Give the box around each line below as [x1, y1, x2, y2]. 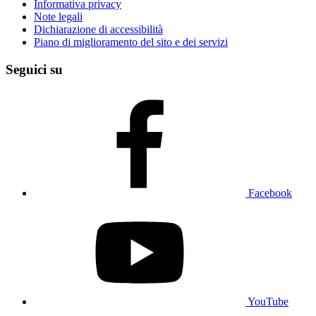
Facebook [248, 186, 292, 199]
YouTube [248, 295, 288, 308]
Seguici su [6, 62, 63, 78]
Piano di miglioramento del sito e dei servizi [34, 36, 228, 49]
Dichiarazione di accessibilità [34, 23, 163, 36]
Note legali [34, 11, 83, 23]
